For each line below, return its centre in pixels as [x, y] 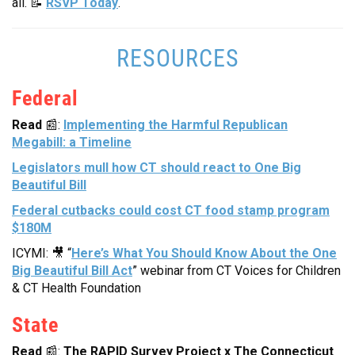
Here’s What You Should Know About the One [204, 253]
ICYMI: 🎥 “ [42, 253]
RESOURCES [177, 57]
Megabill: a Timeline [72, 142]
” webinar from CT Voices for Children [237, 270]
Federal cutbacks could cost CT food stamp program [171, 210]
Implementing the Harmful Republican [176, 124]
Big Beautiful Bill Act [72, 270]
